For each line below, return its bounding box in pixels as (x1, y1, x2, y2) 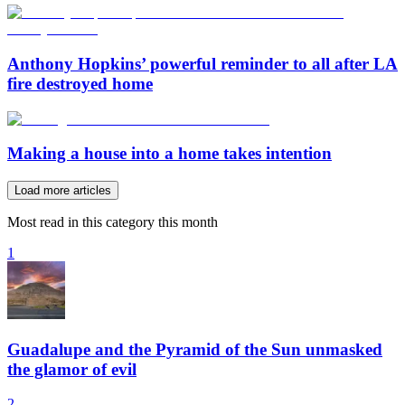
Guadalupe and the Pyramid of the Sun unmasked (7, 339, 382, 359)
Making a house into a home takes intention (7, 144, 332, 164)
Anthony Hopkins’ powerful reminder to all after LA (7, 53, 398, 73)
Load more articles (14, 184, 111, 197)
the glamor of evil (7, 359, 137, 379)
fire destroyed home (7, 73, 153, 93)
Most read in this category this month (7, 214, 218, 230)
